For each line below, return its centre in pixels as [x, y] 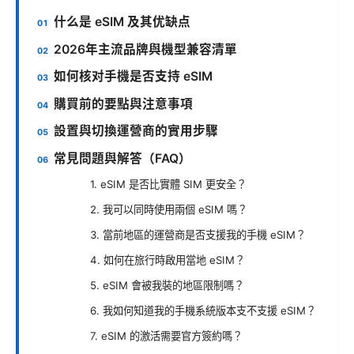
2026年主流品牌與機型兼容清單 [146, 49]
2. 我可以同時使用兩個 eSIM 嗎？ [169, 210]
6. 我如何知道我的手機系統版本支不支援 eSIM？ [203, 311]
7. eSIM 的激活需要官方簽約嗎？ [166, 336]
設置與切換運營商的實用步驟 [136, 131]
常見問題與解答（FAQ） [123, 158]
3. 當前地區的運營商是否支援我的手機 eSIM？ [198, 235]
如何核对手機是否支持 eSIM [134, 77]
